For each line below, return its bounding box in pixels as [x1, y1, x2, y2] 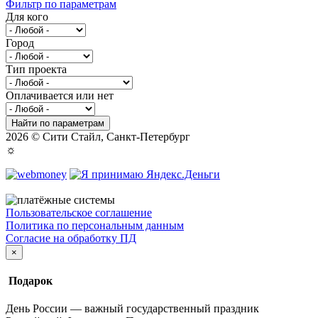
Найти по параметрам [11, 117, 104, 128]
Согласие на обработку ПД [6, 231, 136, 244]
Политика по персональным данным [6, 219, 184, 231]
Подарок [6, 275, 53, 287]
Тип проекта [6, 62, 67, 75]
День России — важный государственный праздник [6, 302, 259, 315]
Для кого [6, 10, 48, 23]
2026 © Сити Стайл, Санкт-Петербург [6, 130, 190, 143]
